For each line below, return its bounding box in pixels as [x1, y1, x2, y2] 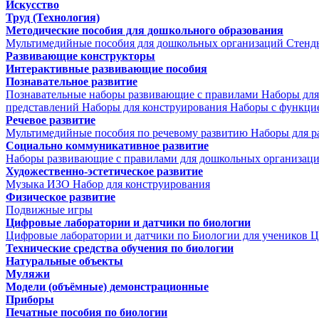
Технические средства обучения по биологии [6, 242, 234, 254]
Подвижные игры [6, 204, 93, 216]
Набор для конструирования [73, 178, 210, 190]
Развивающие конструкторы [6, 50, 155, 62]
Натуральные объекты [6, 255, 123, 267]
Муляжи [6, 268, 50, 280]
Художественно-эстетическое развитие [6, 165, 203, 177]
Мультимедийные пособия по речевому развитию [6, 127, 248, 139]
